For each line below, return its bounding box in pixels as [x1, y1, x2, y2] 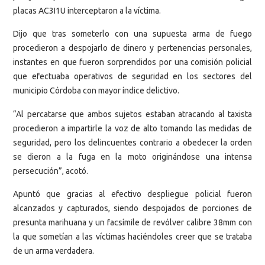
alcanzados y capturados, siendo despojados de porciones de [13, 203, 252, 213]
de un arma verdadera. [13, 245, 94, 256]
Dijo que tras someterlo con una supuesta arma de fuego [13, 29, 252, 39]
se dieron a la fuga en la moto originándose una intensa [13, 151, 252, 161]
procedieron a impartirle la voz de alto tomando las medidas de [13, 123, 252, 133]
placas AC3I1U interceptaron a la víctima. [13, 5, 161, 15]
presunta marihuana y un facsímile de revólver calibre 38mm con [13, 217, 252, 227]
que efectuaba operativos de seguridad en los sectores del [13, 72, 252, 82]
